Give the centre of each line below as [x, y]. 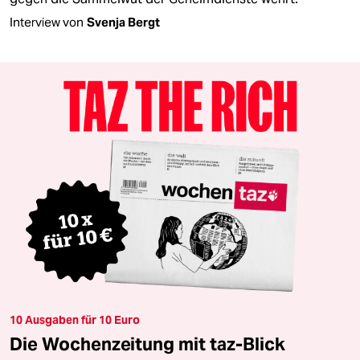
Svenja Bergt [123, 22]
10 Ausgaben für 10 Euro [75, 320]
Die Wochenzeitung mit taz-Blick [147, 344]
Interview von [47, 22]
